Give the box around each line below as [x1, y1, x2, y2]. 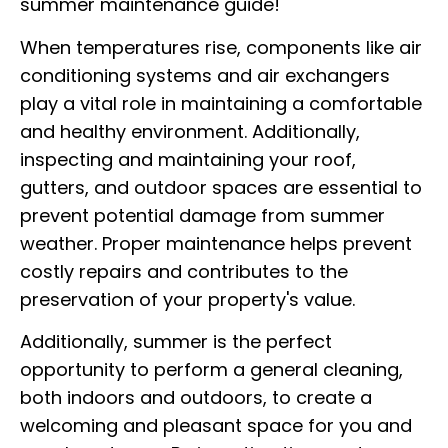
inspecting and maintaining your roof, [20, 146, 356, 172]
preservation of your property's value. [20, 286, 355, 312]
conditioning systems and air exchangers [20, 62, 390, 88]
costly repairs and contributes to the [20, 258, 348, 284]
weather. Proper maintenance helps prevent [20, 230, 412, 256]
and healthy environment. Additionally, [20, 118, 360, 144]
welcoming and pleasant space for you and [20, 412, 412, 438]
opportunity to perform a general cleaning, [20, 356, 403, 382]
